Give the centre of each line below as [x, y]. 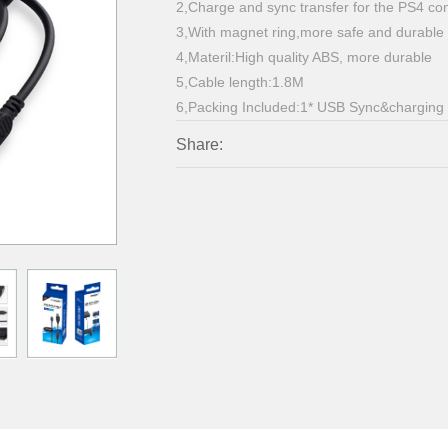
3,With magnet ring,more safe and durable [310, 31]
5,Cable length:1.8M [240, 81]
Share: [200, 144]
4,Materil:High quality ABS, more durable [304, 56]
